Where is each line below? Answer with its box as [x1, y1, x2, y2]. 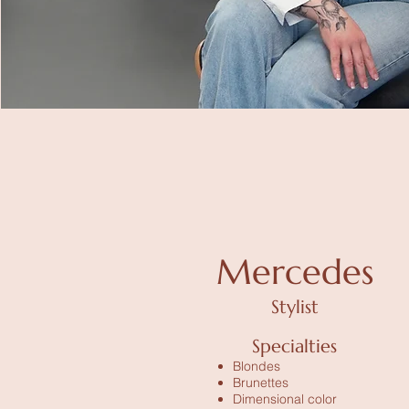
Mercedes [216, 250, 374, 294]
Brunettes [233, 374, 289, 391]
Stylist [271, 296, 320, 319]
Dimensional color [233, 391, 338, 407]
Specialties [252, 335, 338, 358]
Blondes [233, 358, 281, 374]
